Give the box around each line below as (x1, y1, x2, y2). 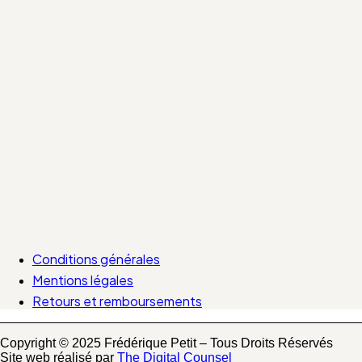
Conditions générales (32, 250, 160, 268)
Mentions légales (32, 271, 133, 289)
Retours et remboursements (32, 293, 202, 310)
